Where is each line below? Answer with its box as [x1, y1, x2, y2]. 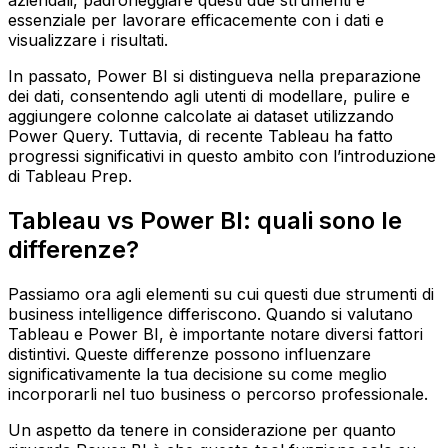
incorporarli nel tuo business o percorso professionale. [8, 384, 428, 404]
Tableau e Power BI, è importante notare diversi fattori [8, 324, 423, 344]
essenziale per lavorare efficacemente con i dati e [8, 10, 384, 31]
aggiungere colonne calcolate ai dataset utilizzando [8, 106, 394, 127]
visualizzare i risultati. [8, 30, 168, 51]
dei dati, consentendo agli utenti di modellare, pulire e [8, 86, 410, 107]
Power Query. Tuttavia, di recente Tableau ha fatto [8, 126, 393, 147]
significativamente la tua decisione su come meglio [8, 364, 387, 384]
